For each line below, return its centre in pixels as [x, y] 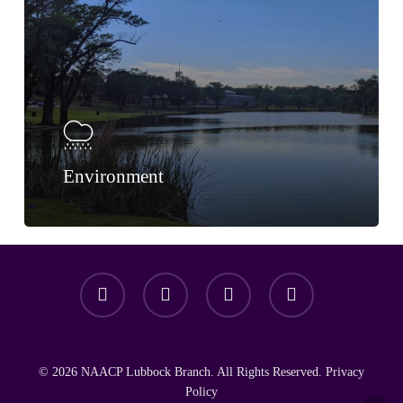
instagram [230, 281]
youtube [162, 281]
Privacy [345, 372]
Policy [201, 391]
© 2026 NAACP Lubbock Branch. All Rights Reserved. [182, 372]
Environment [114, 177]
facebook [102, 281]
